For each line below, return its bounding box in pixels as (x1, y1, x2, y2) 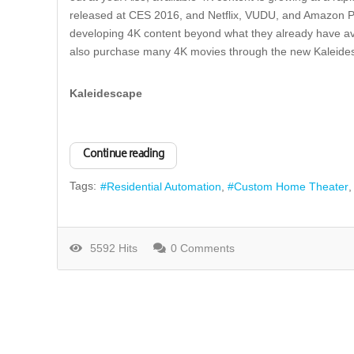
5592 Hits (84, 241, 137, 254)
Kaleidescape (70, 86, 142, 100)
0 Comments (171, 241, 235, 254)
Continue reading (83, 145, 164, 164)
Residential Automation (107, 179, 221, 193)
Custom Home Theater (234, 179, 348, 193)
